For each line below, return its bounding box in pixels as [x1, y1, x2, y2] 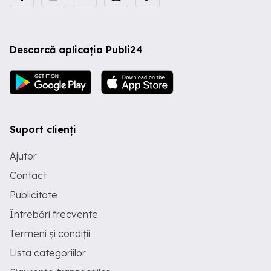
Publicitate [10, 189, 57, 201]
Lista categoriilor [10, 247, 86, 259]
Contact [10, 169, 47, 181]
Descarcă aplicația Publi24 [10, 44, 143, 56]
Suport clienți [10, 123, 76, 135]
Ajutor [10, 150, 37, 162]
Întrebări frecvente [10, 208, 98, 220]
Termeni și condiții [10, 227, 90, 240]
